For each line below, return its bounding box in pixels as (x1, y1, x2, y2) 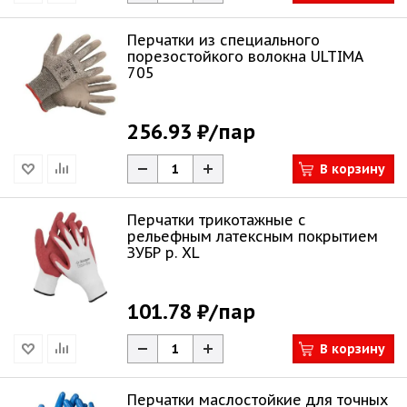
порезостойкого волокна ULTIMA (127, 47, 363, 65)
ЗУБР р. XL (127, 243, 200, 262)
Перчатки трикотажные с (127, 211, 306, 229)
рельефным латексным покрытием (127, 227, 378, 245)
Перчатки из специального (127, 31, 320, 49)
